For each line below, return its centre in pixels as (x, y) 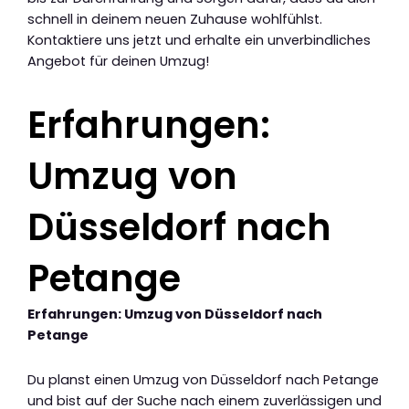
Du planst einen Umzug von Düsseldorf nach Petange (203, 379)
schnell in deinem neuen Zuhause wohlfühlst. (175, 20)
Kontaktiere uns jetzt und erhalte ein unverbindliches (199, 41)
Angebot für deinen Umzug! (118, 62)
